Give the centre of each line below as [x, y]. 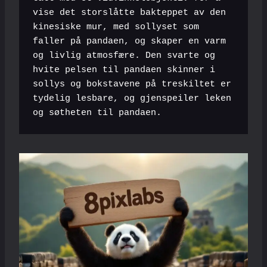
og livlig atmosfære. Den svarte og [124, 56]
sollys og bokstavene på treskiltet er [132, 85]
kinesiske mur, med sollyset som [116, 27]
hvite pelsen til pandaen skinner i [124, 70]
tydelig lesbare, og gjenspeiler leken [132, 99]
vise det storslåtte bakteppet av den [129, 13]
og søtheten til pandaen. [97, 113]
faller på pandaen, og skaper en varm [129, 42]
